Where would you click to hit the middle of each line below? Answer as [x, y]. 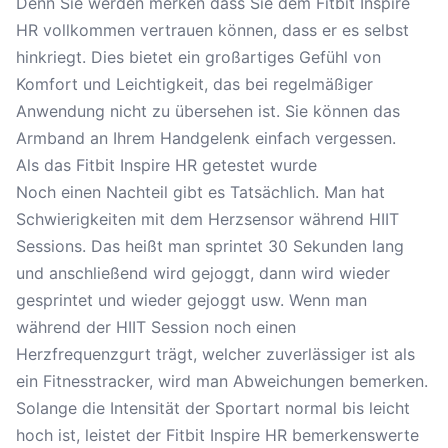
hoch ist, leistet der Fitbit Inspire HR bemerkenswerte [217, 435]
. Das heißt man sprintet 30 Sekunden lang [243, 246]
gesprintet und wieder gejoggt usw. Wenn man [191, 300]
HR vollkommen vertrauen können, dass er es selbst [212, 30]
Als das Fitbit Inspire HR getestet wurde [166, 165]
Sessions [49, 246]
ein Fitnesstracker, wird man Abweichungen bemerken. [222, 381]
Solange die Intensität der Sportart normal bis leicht [213, 408]
